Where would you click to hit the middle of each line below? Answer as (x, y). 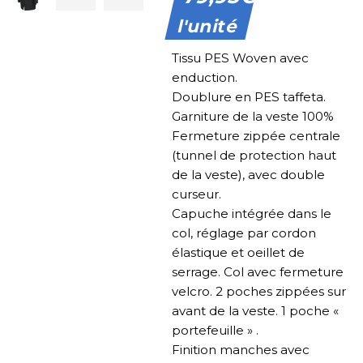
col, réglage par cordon (244, 233)
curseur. (197, 194)
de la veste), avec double (249, 175)
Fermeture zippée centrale (256, 136)
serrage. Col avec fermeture (258, 272)
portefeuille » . (216, 331)
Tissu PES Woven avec (241, 58)
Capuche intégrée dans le (252, 214)
